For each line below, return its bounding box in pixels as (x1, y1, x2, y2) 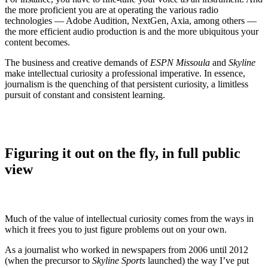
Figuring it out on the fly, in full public (5, 145, 240, 161)
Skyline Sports (92, 255, 148, 266)
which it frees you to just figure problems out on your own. (5, 224, 227, 235)
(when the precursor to (5, 255, 92, 266)
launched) (148, 255, 185, 266)
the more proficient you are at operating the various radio (5, 4, 218, 15)
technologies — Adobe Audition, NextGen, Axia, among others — (5, 15, 257, 26)
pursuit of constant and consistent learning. (5, 89, 165, 100)
